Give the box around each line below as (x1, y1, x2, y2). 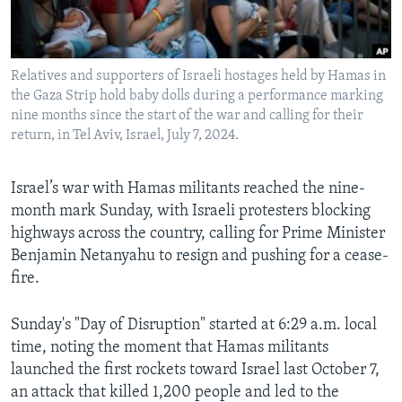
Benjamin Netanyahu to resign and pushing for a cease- (11, 248, 389, 266)
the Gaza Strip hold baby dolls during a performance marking (11, 89, 383, 104)
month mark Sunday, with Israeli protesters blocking (11, 203, 371, 221)
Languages (31, 58, 101, 76)
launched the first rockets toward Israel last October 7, (11, 362, 380, 380)
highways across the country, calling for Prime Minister (11, 225, 385, 243)
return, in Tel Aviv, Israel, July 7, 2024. (11, 128, 239, 144)
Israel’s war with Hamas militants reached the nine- (11, 180, 365, 198)
